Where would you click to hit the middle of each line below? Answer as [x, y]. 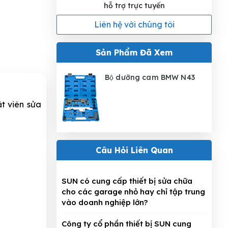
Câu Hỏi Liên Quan [134, 150]
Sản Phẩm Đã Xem [134, 52]
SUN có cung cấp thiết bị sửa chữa [127, 181]
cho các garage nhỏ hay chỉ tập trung [133, 192]
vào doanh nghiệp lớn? [105, 203]
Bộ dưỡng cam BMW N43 [150, 77]
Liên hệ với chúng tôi [134, 24]
